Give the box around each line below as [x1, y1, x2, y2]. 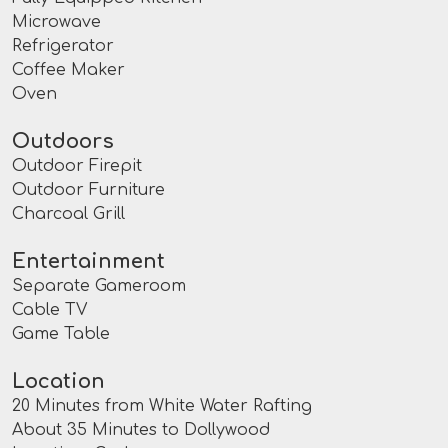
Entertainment [12, 250, 165, 274]
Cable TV [12, 301, 87, 320]
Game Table [12, 325, 110, 344]
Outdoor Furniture [12, 181, 165, 200]
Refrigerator [12, 37, 114, 56]
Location [12, 370, 105, 394]
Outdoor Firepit [12, 157, 142, 176]
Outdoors [12, 130, 114, 154]
